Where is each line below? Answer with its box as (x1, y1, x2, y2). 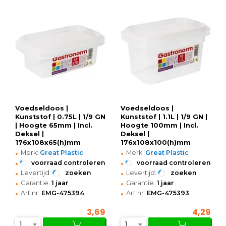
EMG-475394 (41, 189, 84, 197)
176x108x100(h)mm (121, 139, 191, 147)
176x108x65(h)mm (15, 139, 81, 147)
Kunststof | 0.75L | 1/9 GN (15, 113, 105, 121)
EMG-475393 (147, 189, 189, 197)
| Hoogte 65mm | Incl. (15, 122, 92, 130)
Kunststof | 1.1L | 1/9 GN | (121, 113, 207, 121)
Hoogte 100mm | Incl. (121, 122, 198, 130)
